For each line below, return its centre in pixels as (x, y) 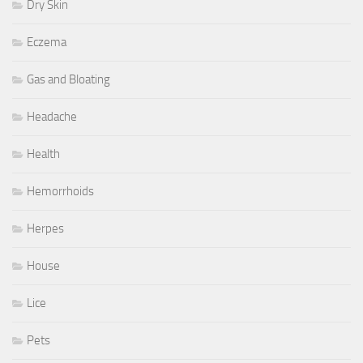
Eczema (47, 42)
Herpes (45, 228)
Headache (52, 116)
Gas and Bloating (68, 79)
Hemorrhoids (60, 191)
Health (43, 154)
